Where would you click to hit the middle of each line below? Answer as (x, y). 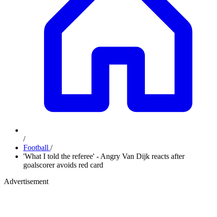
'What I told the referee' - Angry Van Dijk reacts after (104, 156)
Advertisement (26, 181)
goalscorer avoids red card (63, 165)
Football (37, 147)
